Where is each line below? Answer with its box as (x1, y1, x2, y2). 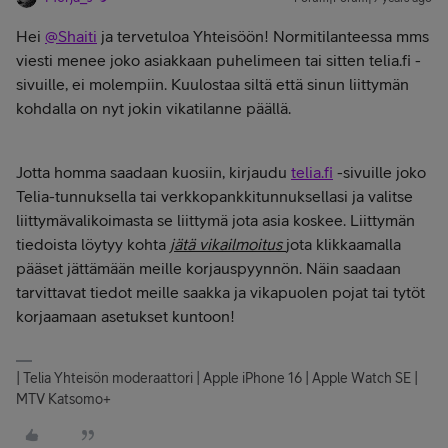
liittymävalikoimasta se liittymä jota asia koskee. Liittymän (16, 211, 415, 229)
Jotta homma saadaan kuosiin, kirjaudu (16, 163, 291, 181)
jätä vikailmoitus (170, 235, 286, 253)
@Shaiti (45, 27, 97, 45)
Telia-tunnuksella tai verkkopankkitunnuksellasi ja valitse (16, 187, 413, 205)
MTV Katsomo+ (16, 391, 111, 407)
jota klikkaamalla (286, 235, 401, 253)
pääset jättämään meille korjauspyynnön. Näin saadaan (16, 259, 401, 277)
